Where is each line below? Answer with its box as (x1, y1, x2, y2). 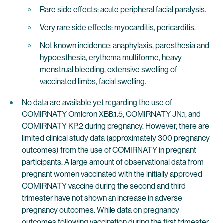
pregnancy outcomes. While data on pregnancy (22, 205, 179, 215)
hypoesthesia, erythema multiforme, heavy (40, 53, 182, 62)
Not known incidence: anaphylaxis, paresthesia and (40, 41, 209, 50)
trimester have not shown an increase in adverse (22, 193, 182, 203)
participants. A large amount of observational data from (22, 157, 204, 167)
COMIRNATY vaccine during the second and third (22, 181, 186, 191)
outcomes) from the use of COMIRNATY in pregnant (22, 145, 196, 155)
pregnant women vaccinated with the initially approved (22, 169, 202, 179)
